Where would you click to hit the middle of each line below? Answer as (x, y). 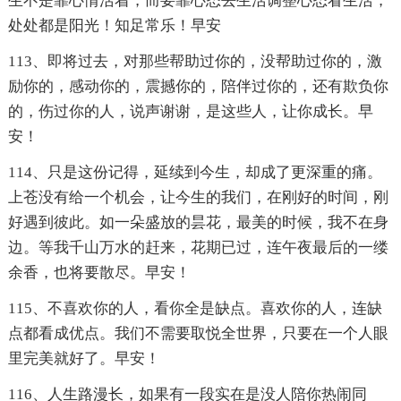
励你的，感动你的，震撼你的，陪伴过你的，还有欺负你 (198, 87)
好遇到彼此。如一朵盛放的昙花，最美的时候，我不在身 (198, 223)
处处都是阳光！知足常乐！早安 (114, 26)
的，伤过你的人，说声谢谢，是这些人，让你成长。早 (190, 112)
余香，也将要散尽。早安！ (99, 273)
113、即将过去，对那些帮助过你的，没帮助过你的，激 (195, 62)
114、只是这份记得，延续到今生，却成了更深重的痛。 (195, 173)
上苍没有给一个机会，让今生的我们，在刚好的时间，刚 (198, 198)
